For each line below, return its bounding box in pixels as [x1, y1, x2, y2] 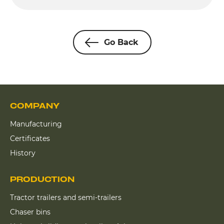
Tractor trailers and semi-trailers [10, 192, 121, 202]
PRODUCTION [10, 175, 74, 183]
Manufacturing [10, 119, 62, 128]
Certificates [10, 133, 50, 143]
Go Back [103, 37, 138, 47]
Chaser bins [10, 207, 50, 216]
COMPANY [10, 102, 59, 109]
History [10, 148, 35, 157]
